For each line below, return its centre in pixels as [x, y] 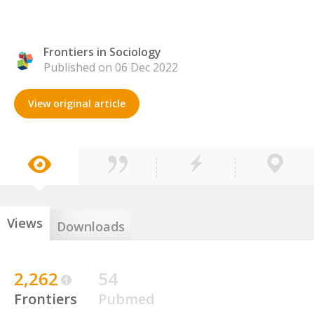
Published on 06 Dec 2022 [111, 67]
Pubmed [127, 299]
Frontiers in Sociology [102, 52]
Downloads [91, 226]
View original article [77, 103]
